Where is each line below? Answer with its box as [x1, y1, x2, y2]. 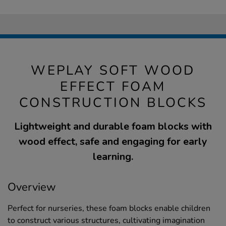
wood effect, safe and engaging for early [19, 135, 207, 149]
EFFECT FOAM [60, 78, 166, 96]
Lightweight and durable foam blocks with [14, 120, 212, 134]
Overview [8, 180, 56, 195]
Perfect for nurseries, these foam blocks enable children [8, 203, 210, 214]
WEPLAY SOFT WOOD [31, 62, 195, 80]
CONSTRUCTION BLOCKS [19, 94, 207, 112]
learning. [93, 150, 133, 164]
